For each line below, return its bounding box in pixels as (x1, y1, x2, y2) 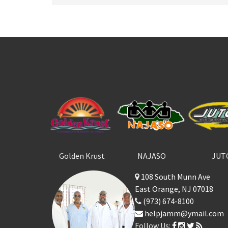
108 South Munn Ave (139, 171, 210, 182)
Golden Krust (59, 151, 105, 161)
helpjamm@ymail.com (143, 208, 224, 218)
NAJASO (137, 151, 166, 161)
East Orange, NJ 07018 (135, 183, 213, 194)
